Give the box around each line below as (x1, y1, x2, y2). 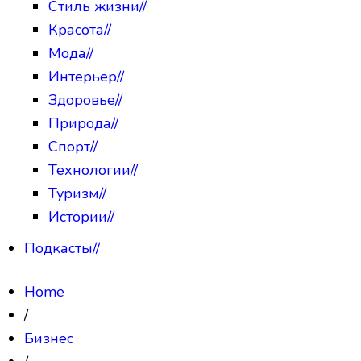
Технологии (48, 160, 131, 180)
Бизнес (24, 328, 73, 348)
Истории (48, 206, 107, 226)
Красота (48, 19, 104, 39)
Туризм (48, 183, 99, 203)
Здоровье (48, 89, 115, 110)
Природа (48, 113, 111, 133)
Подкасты (24, 238, 93, 258)
